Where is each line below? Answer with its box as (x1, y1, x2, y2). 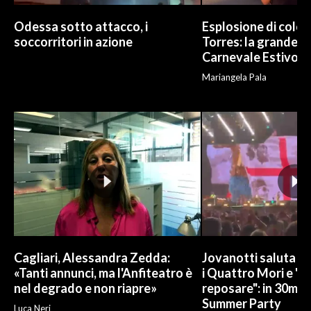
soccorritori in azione (14, 34, 133, 50)
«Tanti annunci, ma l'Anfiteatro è (14, 264, 192, 280)
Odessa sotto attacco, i (14, 19, 148, 35)
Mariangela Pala (201, 72, 267, 83)
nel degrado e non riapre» (14, 280, 157, 296)
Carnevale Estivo (201, 49, 299, 65)
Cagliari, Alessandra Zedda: (14, 249, 170, 265)
